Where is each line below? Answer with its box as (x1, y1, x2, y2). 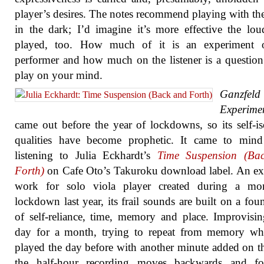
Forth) (15, 164, 44, 177)
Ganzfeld (220, 88, 260, 100)
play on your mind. (15, 69, 103, 81)
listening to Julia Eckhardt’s (15, 149, 157, 161)
